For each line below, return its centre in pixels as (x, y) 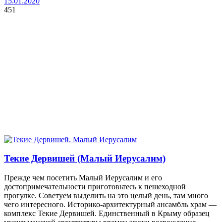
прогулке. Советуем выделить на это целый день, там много (106, 196)
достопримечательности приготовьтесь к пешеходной (95, 187)
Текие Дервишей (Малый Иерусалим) (85, 159)
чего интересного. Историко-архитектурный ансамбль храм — (110, 205)
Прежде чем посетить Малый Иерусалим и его (83, 178)
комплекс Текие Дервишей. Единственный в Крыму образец (107, 214)
